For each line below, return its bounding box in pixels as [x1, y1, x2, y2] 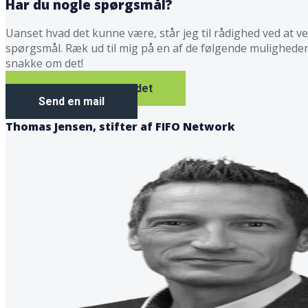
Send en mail [38, 95, 104, 109]
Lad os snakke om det [38, 82, 153, 96]
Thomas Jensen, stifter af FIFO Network [5, 119, 235, 135]
